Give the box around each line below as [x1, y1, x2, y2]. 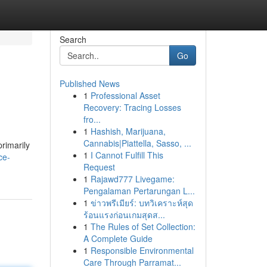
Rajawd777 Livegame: [90, 173, 175, 185]
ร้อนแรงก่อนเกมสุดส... [83, 209, 165, 221]
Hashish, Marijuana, [90, 125, 166, 137]
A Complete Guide [83, 232, 153, 244]
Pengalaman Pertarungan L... [83, 185, 195, 197]
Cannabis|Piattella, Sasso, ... [83, 137, 191, 149]
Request [83, 161, 115, 173]
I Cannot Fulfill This [90, 149, 163, 161]
